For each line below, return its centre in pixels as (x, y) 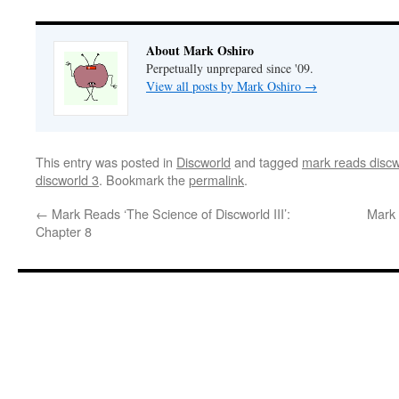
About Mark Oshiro (200, 50)
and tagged (266, 162)
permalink (216, 179)
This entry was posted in (106, 162)
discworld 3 (67, 179)
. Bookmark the (144, 179)
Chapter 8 (64, 231)
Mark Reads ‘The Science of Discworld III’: (169, 213)
